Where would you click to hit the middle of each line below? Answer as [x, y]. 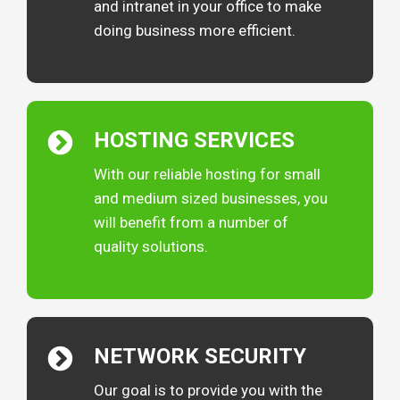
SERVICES [244, 141]
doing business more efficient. [195, 31]
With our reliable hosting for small [207, 175]
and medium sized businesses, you [211, 199]
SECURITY [255, 357]
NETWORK [149, 357]
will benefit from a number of [191, 223]
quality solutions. [151, 247]
